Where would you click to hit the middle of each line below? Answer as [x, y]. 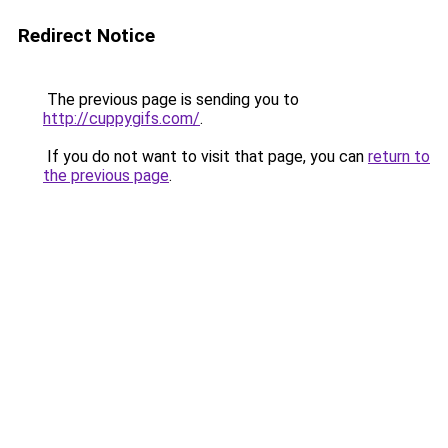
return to [399, 156]
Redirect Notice [86, 35]
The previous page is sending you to [171, 99]
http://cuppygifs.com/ [121, 118]
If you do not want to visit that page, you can [205, 156]
